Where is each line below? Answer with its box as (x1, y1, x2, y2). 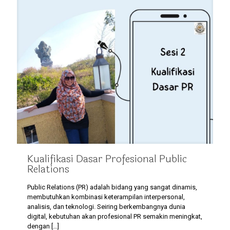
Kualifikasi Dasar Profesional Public (27, 151, 187, 167)
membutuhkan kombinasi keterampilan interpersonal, (27, 193, 185, 201)
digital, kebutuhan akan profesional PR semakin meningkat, (27, 213, 202, 221)
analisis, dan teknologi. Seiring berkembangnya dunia (27, 203, 185, 211)
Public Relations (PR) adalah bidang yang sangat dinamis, (27, 183, 197, 191)
